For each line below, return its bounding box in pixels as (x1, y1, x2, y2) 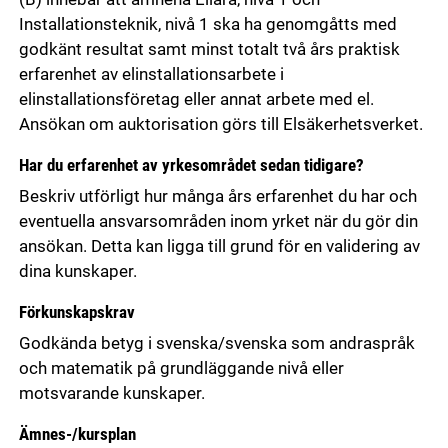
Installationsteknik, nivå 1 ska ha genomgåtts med (18, 15, 397, 35)
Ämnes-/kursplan (18, 425, 136, 445)
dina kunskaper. (18, 262, 137, 282)
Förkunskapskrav (18, 303, 135, 323)
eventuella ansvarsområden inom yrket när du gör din (18, 212, 418, 232)
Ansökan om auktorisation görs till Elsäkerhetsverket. (18, 115, 423, 135)
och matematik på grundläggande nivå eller (18, 359, 344, 379)
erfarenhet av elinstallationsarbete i (18, 65, 284, 85)
